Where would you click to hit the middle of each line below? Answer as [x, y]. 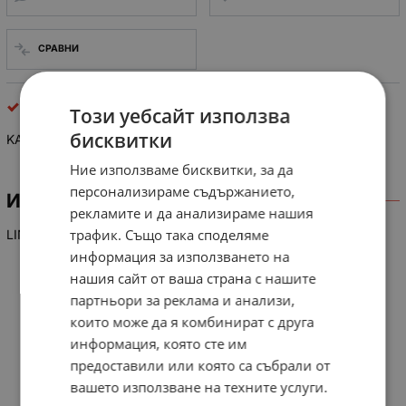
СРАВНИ [58, 49]
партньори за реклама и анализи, [183, 300]
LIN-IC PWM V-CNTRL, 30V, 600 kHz [119, 234]
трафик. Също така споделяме [169, 235]
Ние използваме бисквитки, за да [182, 169]
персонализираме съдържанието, [183, 191]
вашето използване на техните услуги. [199, 387]
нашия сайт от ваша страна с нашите [193, 278]
